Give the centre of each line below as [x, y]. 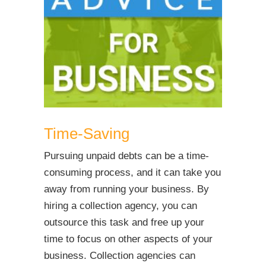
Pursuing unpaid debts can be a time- [126, 156]
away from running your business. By [126, 189]
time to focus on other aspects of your [128, 239]
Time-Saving [87, 134]
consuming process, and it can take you [132, 172]
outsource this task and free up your [124, 222]
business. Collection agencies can [120, 256]
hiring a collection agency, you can [121, 206]
